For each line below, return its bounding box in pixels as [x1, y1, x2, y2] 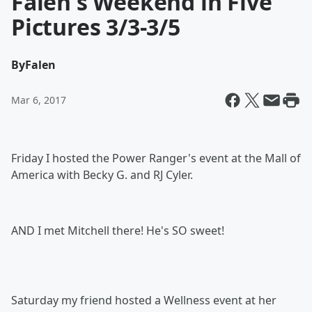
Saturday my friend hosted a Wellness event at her [11, 292, 276, 308]
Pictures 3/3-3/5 [11, 12, 180, 42]
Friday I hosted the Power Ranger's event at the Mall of [11, 150, 301, 166]
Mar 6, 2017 [11, 93, 66, 107]
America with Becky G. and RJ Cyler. [11, 167, 196, 182]
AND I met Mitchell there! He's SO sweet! [11, 223, 224, 238]
